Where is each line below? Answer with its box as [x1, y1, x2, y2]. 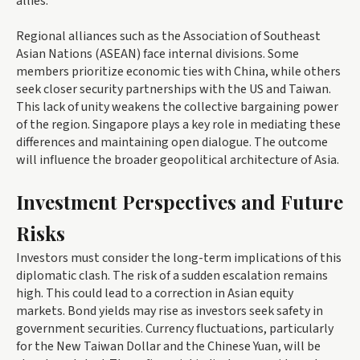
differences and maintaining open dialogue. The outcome [16, 133, 328, 151]
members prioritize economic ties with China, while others [16, 62, 341, 80]
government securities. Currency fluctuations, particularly [16, 319, 333, 337]
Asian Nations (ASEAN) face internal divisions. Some [16, 44, 299, 63]
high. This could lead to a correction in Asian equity [16, 284, 293, 302]
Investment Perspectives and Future [16, 188, 343, 215]
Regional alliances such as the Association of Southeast [16, 27, 321, 45]
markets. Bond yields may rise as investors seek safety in [16, 301, 323, 320]
